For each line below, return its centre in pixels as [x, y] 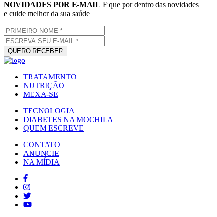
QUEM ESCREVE [54, 128]
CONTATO [42, 144]
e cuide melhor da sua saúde [47, 13]
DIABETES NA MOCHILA [68, 119]
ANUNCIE [41, 153]
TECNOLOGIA [49, 110]
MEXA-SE [41, 94]
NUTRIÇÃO [44, 85]
